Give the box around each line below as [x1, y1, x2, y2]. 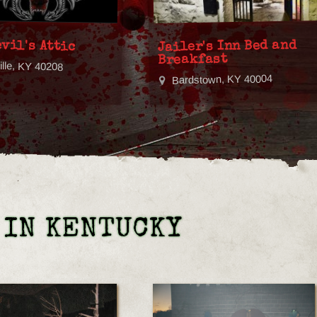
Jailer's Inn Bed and [157, 39, 297, 55]
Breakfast [158, 53, 228, 68]
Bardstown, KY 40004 [171, 73, 273, 87]
